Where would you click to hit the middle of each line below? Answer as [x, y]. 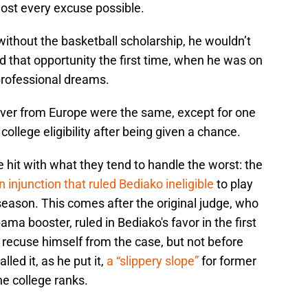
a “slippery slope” [153, 261]
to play [233, 184]
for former [228, 261]
